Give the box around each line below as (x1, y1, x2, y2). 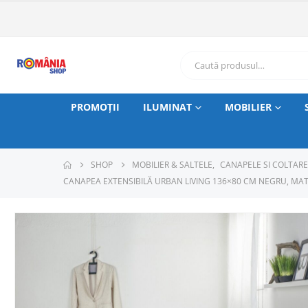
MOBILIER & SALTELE (132, 159, 212, 170)
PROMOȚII (70, 100, 120, 113)
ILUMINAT (142, 100, 192, 113)
